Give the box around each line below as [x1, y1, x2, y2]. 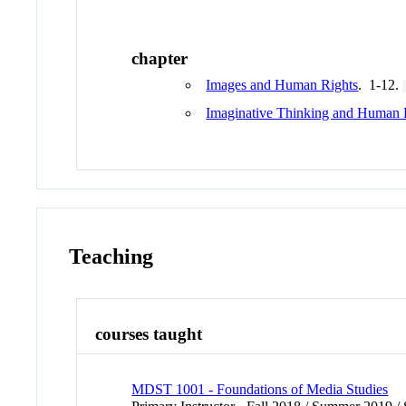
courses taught [95, 324, 203, 344]
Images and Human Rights [206, 76, 359, 92]
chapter [131, 48, 188, 68]
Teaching [69, 244, 154, 268]
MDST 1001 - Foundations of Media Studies [131, 381, 389, 397]
